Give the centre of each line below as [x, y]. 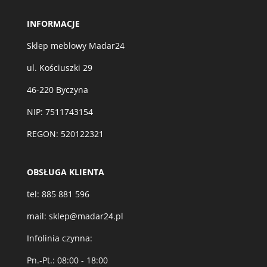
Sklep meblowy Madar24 [75, 45]
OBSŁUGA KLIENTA [65, 172]
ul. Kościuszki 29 [59, 67]
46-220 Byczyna [57, 89]
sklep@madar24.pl [86, 216]
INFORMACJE [53, 23]
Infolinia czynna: [59, 238]
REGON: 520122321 [65, 133]
